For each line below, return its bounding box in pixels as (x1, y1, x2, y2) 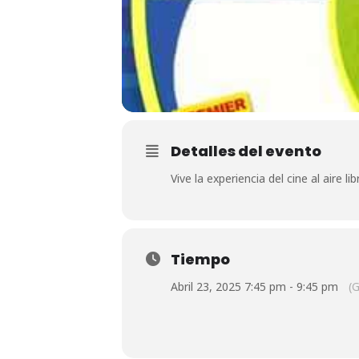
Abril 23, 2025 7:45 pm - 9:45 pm (171, 279, 338, 294)
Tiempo (171, 249, 230, 269)
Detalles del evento (171, 141, 321, 161)
